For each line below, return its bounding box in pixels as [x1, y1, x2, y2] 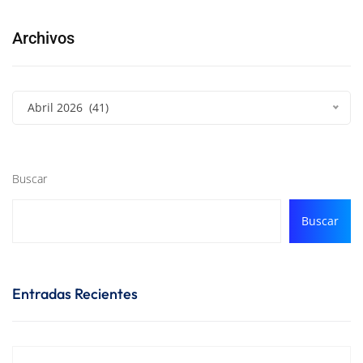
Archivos [12, 28, 75, 49]
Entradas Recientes [12, 284, 138, 304]
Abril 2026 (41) [28, 100, 109, 116]
